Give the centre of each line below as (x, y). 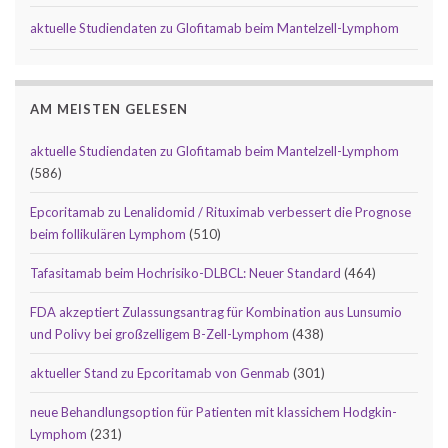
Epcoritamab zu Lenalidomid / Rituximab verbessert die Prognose (220, 211)
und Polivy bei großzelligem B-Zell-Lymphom (159, 333)
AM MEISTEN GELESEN (109, 108)
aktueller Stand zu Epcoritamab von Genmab (160, 372)
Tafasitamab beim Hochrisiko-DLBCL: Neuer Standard (185, 272)
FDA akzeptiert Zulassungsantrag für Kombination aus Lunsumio (216, 311)
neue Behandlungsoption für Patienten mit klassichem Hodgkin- (213, 411)
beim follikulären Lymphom (108, 233)
